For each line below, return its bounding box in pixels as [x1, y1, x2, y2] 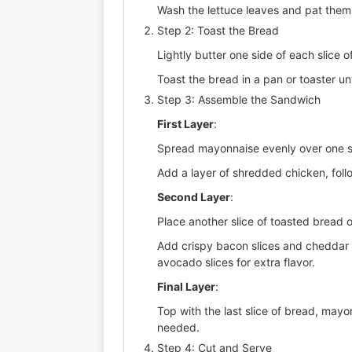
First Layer [157, 116, 214, 130]
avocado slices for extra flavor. [157, 255, 315, 269]
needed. [157, 320, 200, 334]
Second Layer [157, 189, 230, 203]
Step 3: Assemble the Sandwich [157, 92, 321, 106]
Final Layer [157, 279, 215, 293]
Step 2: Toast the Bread [157, 23, 279, 37]
